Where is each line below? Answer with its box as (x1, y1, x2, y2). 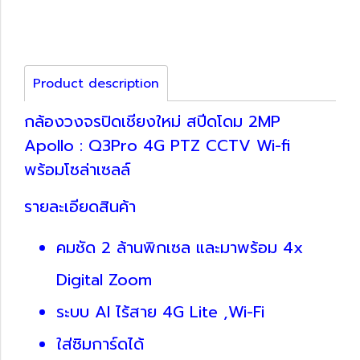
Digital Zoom (56, 267, 152, 292)
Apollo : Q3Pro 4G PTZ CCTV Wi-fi (24, 133, 291, 157)
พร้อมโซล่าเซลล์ (24, 157, 130, 182)
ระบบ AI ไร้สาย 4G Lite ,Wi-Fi (56, 299, 264, 324)
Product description (33, 73, 159, 93)
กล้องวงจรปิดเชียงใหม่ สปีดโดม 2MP (24, 108, 280, 133)
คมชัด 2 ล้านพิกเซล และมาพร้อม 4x (56, 235, 303, 260)
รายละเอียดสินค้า (24, 194, 136, 219)
